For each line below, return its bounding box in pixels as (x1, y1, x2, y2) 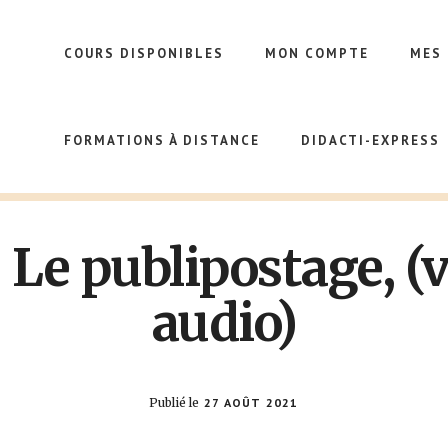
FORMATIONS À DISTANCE (64, 132, 260, 149)
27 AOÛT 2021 (204, 395, 299, 410)
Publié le (149, 395, 200, 410)
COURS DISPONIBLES (64, 45, 224, 62)
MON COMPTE (265, 45, 369, 62)
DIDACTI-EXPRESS (301, 132, 440, 149)
